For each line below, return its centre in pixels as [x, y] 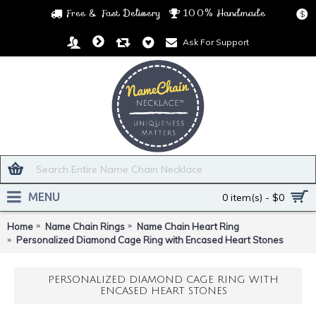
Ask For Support [216, 42]
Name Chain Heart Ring [188, 226]
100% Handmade [224, 13]
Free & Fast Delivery [113, 13]
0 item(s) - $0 [253, 197]
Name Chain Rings [85, 226]
